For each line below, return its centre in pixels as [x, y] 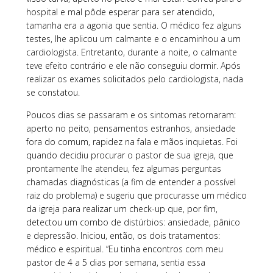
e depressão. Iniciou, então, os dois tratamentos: [123, 235]
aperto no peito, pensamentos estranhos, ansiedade [131, 128]
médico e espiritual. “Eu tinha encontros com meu [124, 249]
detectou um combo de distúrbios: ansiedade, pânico [133, 222]
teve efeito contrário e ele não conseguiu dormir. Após [133, 65]
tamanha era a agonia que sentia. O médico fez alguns [133, 25]
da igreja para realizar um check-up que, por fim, [122, 208]
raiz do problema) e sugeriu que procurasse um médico [136, 195]
